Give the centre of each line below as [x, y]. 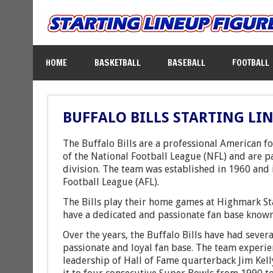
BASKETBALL [117, 62]
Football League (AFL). [111, 182]
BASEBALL [186, 62]
